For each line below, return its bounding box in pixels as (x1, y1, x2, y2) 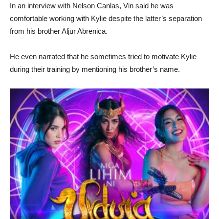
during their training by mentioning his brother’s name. (10, 65, 180, 73)
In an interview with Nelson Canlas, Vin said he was (10, 1, 174, 10)
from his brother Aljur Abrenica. (10, 27, 108, 35)
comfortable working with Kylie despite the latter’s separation (10, 14, 202, 22)
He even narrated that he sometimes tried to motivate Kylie (10, 52, 197, 61)
